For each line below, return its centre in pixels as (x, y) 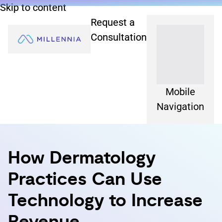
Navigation (180, 107)
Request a (113, 22)
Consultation (119, 37)
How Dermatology (82, 158)
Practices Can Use (85, 180)
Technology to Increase (105, 201)
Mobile (180, 92)
